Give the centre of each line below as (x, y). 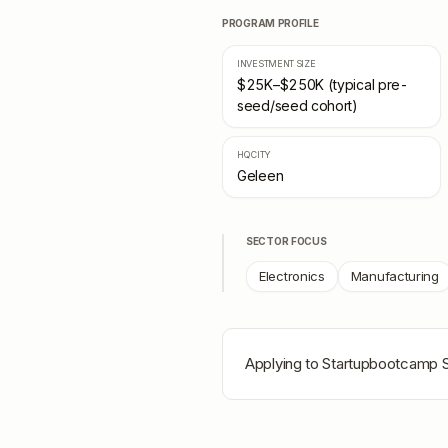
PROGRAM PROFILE (270, 23)
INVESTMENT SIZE (276, 63)
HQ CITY (254, 154)
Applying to (284, 363)
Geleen (260, 175)
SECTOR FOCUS (286, 241)
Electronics (292, 276)
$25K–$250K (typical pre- (322, 84)
